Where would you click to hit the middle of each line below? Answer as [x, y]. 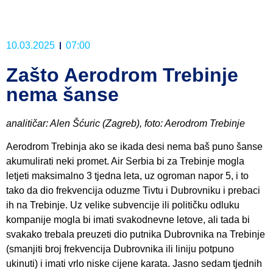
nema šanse [62, 94]
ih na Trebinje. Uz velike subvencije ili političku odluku [123, 205]
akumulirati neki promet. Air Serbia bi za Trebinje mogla [125, 161]
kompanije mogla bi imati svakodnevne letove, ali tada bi [128, 220]
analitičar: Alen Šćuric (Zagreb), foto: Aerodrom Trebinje [126, 123]
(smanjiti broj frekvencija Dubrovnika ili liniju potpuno [120, 249]
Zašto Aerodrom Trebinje [122, 75]
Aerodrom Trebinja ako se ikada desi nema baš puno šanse [134, 147]
